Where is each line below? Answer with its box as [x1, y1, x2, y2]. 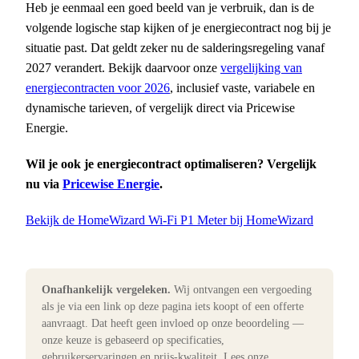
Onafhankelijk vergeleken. [42, 284, 171, 296]
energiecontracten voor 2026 [26, 81, 170, 95]
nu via [26, 177, 63, 192]
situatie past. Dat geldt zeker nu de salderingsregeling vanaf [26, 41, 325, 55]
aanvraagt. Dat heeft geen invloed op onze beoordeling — [42, 317, 304, 330]
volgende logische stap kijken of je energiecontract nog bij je [26, 21, 331, 35]
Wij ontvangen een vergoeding [171, 284, 312, 296]
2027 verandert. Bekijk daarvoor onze [26, 61, 220, 75]
